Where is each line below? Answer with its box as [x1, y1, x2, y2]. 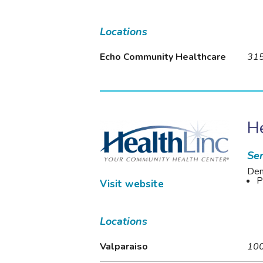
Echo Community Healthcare [100, 50, 227, 64]
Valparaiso [100, 240, 149, 254]
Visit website [100, 177, 164, 191]
